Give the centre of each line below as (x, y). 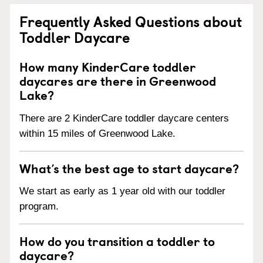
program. (39, 207)
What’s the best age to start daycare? (129, 168)
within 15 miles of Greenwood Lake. (97, 133)
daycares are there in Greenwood (118, 80)
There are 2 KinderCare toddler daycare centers (124, 118)
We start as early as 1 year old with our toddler (122, 191)
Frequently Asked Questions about (131, 21)
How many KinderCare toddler (108, 66)
